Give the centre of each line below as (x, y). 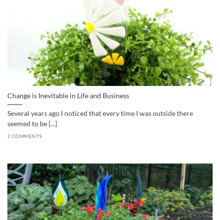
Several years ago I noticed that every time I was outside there (100, 114)
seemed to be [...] (32, 124)
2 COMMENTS (25, 136)
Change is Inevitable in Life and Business (68, 96)
